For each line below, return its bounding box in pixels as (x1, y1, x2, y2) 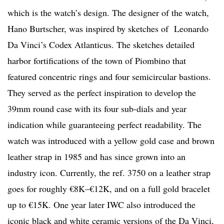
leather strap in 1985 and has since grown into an (7, 150, 185, 162)
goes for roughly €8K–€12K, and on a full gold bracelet (7, 182, 210, 194)
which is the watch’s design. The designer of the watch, (7, 6, 209, 18)
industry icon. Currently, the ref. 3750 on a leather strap (7, 166, 210, 178)
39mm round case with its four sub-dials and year (7, 102, 186, 114)
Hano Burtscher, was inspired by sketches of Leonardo (7, 22, 208, 34)
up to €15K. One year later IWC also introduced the (7, 198, 195, 210)
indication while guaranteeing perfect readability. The (7, 118, 201, 130)
